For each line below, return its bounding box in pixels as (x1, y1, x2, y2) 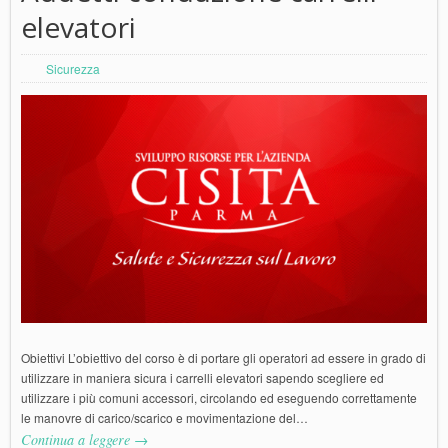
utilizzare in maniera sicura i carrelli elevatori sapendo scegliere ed (21, 369, 384, 387)
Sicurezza (46, 60, 100, 78)
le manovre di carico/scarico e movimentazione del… (21, 409, 308, 427)
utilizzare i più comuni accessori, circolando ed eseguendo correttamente (21, 389, 417, 407)
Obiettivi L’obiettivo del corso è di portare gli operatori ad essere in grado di (21, 349, 426, 367)
